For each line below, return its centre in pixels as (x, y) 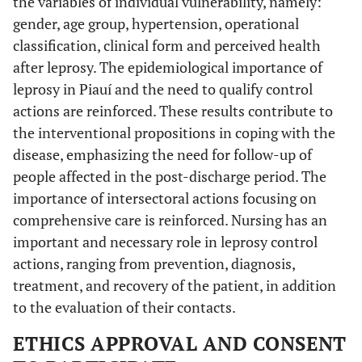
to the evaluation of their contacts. (124, 307)
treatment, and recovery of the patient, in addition (175, 285)
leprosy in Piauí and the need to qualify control (163, 88)
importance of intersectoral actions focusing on (165, 198)
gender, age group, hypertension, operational (156, 23)
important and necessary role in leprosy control (165, 241)
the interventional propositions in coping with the (174, 132)
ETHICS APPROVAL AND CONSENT (180, 343)
